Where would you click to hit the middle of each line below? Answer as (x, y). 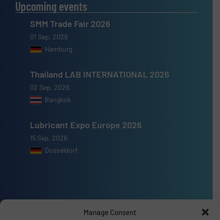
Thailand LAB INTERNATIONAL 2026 (100, 74)
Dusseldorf (61, 150)
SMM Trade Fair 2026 (70, 24)
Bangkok (58, 100)
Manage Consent (110, 212)
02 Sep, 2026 (50, 87)
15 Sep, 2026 (49, 138)
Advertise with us (52, 211)
